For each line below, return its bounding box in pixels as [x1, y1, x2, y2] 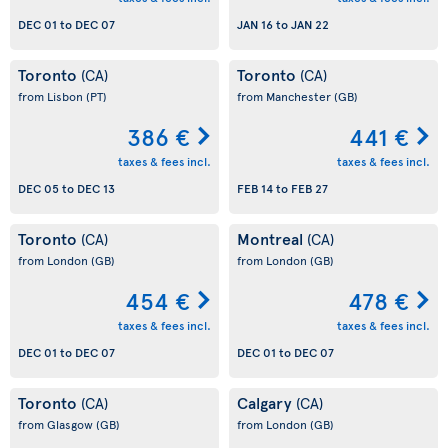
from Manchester [237, 88, 334, 104]
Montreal [237, 227, 307, 249]
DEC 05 [18, 180, 59, 197]
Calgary [237, 391, 296, 413]
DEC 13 [77, 180, 115, 197]
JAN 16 [237, 16, 273, 33]
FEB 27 [291, 180, 328, 197]
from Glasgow [18, 416, 96, 432]
